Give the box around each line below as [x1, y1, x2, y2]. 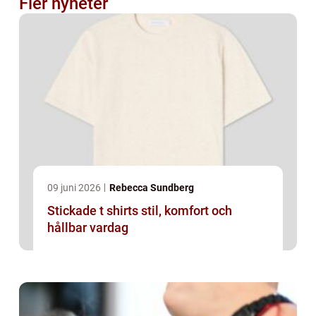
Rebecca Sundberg [109, 182, 194, 194]
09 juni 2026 [47, 182, 103, 194]
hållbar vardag [47, 220, 128, 236]
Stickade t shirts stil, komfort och [47, 203, 141, 219]
